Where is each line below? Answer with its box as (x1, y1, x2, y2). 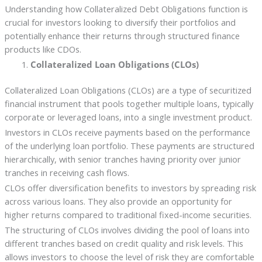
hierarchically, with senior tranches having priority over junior (4, 153, 241, 166)
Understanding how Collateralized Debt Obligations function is (4, 2, 248, 15)
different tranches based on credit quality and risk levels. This (4, 237, 243, 250)
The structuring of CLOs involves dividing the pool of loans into (4, 224, 250, 236)
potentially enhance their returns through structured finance (4, 29, 240, 42)
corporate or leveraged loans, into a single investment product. (4, 111, 252, 123)
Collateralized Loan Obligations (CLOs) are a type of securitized (4, 84, 251, 96)
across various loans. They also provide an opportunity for (4, 195, 232, 208)
